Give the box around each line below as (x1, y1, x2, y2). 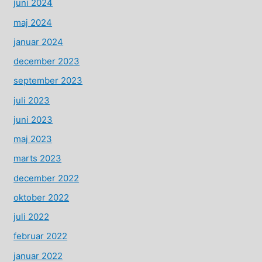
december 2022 (13, 172, 80, 184)
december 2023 (13, 56, 80, 67)
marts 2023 (13, 153, 62, 164)
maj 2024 (13, 16, 53, 28)
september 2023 (13, 75, 83, 87)
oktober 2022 (13, 191, 70, 203)
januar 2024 (13, 36, 64, 47)
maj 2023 (13, 133, 53, 145)
